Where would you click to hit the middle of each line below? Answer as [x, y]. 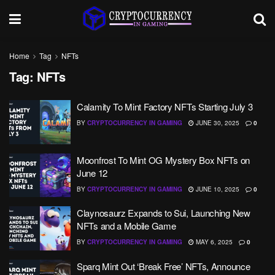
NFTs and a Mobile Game [126, 226]
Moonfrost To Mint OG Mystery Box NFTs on [163, 160]
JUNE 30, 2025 [217, 123]
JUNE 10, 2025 [217, 189]
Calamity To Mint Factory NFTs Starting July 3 [165, 107]
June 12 [92, 172]
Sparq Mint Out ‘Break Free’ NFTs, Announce [164, 266]
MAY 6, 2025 [213, 242]
